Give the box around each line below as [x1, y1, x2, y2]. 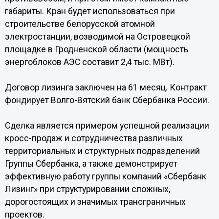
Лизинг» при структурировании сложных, [4, 184, 170, 194]
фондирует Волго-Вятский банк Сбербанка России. [4, 95, 209, 105]
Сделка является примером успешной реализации [4, 121, 209, 131]
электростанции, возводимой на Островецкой [4, 32, 190, 42]
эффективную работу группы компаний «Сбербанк [4, 172, 206, 181]
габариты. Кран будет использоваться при [4, 6, 175, 16]
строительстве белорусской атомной [4, 19, 155, 29]
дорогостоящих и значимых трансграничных [4, 197, 186, 207]
